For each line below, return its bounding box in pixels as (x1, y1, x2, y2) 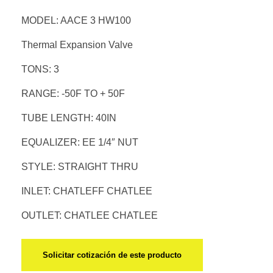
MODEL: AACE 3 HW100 (21, 15, 131, 26)
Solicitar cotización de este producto (43, 250, 182, 260)
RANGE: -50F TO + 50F (21, 88, 125, 99)
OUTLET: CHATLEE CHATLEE (21, 210, 158, 221)
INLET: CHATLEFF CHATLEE (21, 185, 152, 196)
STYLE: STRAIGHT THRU (21, 161, 138, 172)
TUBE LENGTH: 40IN (21, 112, 116, 123)
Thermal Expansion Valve (21, 39, 133, 50)
